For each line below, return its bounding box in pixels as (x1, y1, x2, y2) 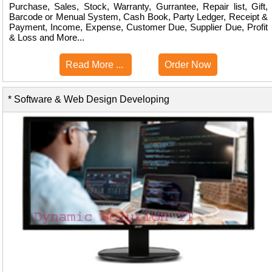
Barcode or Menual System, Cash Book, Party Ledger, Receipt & (9, 12, 268, 22)
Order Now (165, 59, 211, 70)
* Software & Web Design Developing (3, 94, 169, 104)
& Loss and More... (9, 32, 84, 43)
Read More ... (66, 59, 126, 70)
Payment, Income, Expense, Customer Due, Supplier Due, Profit (9, 22, 268, 33)
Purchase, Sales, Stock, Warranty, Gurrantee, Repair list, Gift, (9, 1, 268, 12)
